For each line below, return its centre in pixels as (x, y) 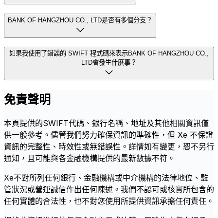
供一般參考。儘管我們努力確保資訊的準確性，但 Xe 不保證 (109, 135)
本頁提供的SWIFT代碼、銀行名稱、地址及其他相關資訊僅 (106, 123)
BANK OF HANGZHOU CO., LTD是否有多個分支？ (80, 20)
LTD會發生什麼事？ (109, 63)
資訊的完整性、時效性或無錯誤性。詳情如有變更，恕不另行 (109, 147)
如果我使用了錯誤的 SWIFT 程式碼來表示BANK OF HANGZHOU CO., (109, 54)
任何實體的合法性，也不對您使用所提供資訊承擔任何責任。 (109, 201)
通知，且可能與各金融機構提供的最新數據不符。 (90, 158)
